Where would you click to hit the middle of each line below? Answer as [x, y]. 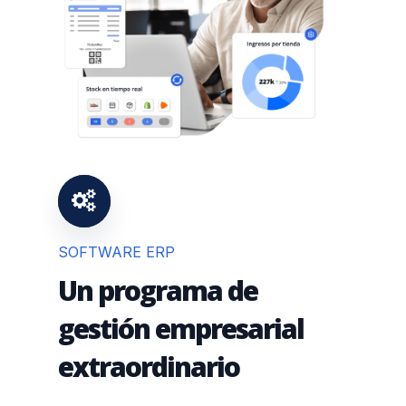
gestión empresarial [181, 328]
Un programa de [158, 290]
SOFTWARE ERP [117, 251]
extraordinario [149, 366]
